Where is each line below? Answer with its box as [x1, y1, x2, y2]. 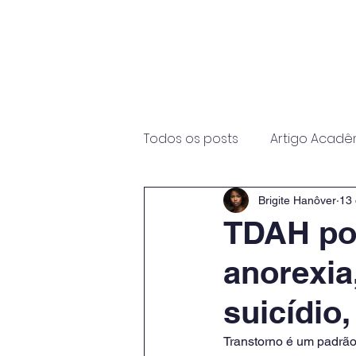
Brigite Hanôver [258, 193, 336, 207]
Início [159, 86, 192, 104]
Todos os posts [144, 130, 238, 148]
